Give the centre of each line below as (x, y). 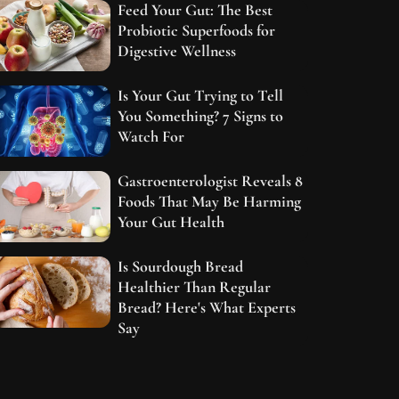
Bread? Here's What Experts (207, 308)
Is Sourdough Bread (181, 267)
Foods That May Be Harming (210, 202)
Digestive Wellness (177, 51)
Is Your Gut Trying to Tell (201, 96)
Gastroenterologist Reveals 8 (211, 181)
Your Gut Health (171, 222)
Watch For (151, 137)
